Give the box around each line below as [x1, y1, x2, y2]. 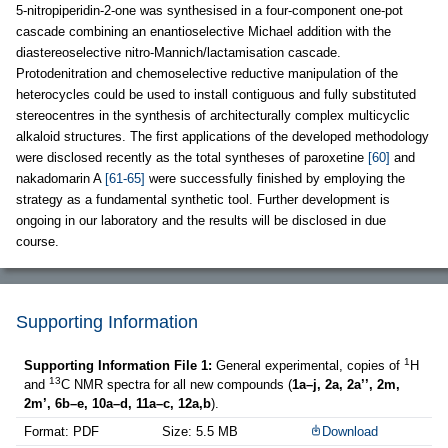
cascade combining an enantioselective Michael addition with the [16, 24, 391, 39]
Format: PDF [24, 424, 99, 439]
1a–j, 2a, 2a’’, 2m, [292, 377, 400, 392]
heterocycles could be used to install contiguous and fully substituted [16, 87, 416, 102]
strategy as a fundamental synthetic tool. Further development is [16, 192, 390, 207]
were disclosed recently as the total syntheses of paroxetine [16, 150, 368, 165]
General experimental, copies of [216, 358, 404, 373]
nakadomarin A [16, 171, 105, 186]
